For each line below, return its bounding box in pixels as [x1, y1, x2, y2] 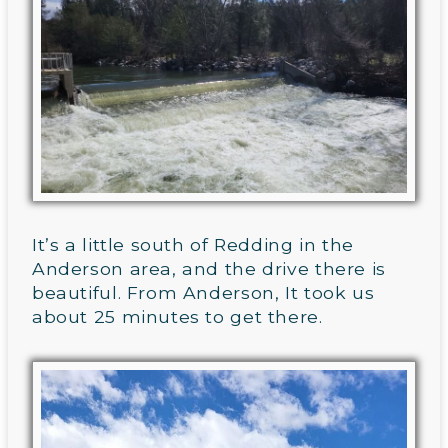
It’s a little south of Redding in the [32, 234, 354, 256]
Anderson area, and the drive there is [32, 258, 386, 280]
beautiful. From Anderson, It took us [32, 282, 375, 304]
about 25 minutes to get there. [32, 306, 323, 328]
